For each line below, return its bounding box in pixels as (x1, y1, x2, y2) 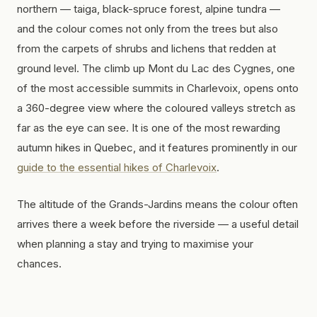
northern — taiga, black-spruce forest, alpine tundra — (17, 1, 280, 16)
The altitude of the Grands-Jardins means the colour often (17, 197, 298, 211)
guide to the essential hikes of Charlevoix (17, 160, 217, 174)
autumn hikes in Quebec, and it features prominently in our (17, 140, 297, 154)
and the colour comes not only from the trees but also (17, 21, 278, 35)
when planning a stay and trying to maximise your (17, 236, 253, 250)
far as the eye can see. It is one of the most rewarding (17, 120, 280, 134)
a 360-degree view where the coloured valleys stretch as (17, 100, 296, 115)
